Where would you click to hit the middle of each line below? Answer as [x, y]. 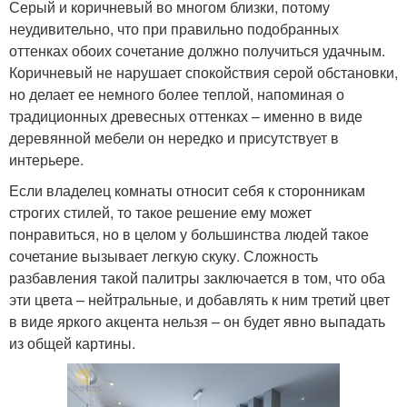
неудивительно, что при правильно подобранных [174, 29]
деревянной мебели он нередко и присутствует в [174, 138]
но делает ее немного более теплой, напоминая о [177, 94]
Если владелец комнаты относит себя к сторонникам [187, 191]
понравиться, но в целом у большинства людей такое [189, 234]
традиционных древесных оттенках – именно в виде [186, 116]
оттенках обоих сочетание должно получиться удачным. [197, 51]
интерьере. [46, 160]
